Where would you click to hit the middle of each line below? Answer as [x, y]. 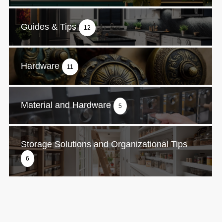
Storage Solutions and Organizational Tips [104, 144]
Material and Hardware [67, 105]
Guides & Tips [50, 27]
